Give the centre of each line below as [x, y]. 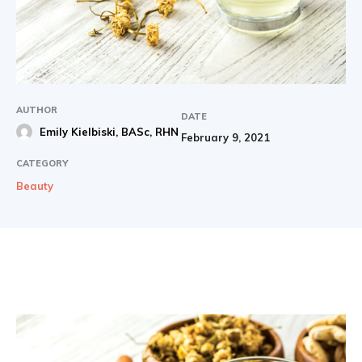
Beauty [35, 186]
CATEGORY [42, 164]
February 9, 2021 [225, 138]
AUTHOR [37, 110]
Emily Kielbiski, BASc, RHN [109, 132]
